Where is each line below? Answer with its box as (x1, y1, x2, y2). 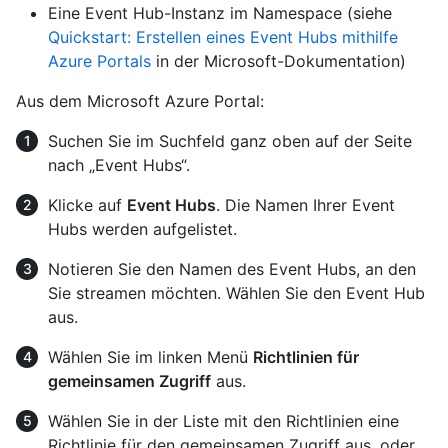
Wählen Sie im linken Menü (48, 346, 253, 367)
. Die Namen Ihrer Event (216, 194, 395, 215)
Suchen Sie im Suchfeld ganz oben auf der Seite (48, 130, 412, 151)
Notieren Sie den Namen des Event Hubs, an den (48, 258, 416, 279)
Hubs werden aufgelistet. (48, 218, 237, 239)
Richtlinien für (253, 346, 359, 367)
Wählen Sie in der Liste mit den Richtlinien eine (48, 410, 399, 431)
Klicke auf (48, 194, 127, 215)
